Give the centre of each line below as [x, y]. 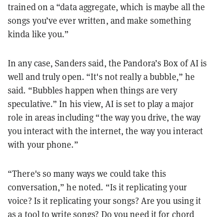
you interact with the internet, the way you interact [106, 131]
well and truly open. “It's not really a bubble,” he [101, 76]
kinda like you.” [39, 34]
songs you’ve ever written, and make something [100, 20]
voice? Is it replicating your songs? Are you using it [105, 200]
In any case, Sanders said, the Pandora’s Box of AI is [108, 63]
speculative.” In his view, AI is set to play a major [101, 103]
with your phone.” [43, 144]
